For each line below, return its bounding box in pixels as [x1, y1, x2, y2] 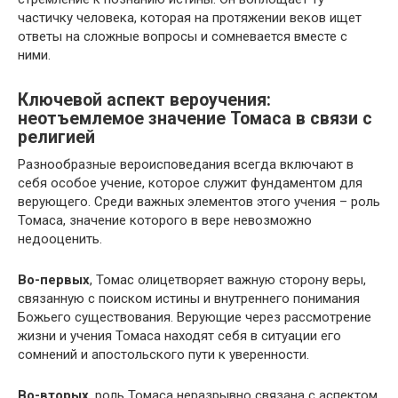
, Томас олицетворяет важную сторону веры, [90, 272, 366, 288]
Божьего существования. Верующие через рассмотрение [18, 309, 371, 325]
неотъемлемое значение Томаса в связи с [18, 108, 372, 130]
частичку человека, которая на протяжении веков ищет [18, 10, 362, 26]
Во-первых [18, 272, 90, 288]
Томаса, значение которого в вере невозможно [18, 212, 312, 228]
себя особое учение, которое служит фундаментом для [18, 175, 362, 191]
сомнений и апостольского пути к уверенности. [18, 346, 309, 362]
